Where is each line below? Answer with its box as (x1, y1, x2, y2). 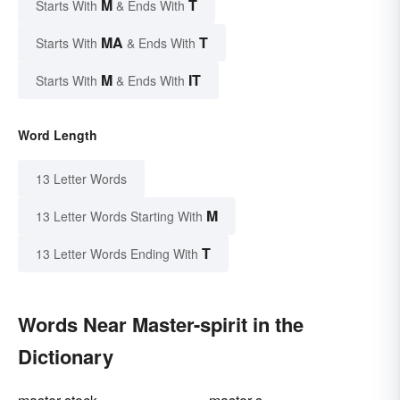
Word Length (18, 125, 97, 144)
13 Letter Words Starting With (36, 206, 203, 225)
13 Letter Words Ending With (36, 244, 198, 262)
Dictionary (18, 341, 113, 371)
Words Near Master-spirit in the (18, 309, 304, 338)
